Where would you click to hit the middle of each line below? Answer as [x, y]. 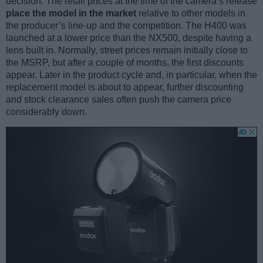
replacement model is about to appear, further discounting [125, 87]
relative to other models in [191, 14]
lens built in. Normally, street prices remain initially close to [127, 50]
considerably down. [46, 112]
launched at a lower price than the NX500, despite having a [129, 38]
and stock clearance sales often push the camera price [119, 100]
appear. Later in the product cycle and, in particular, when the [131, 75]
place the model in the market [71, 14]
